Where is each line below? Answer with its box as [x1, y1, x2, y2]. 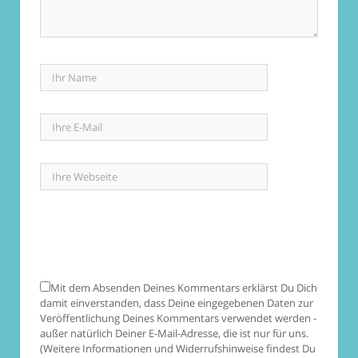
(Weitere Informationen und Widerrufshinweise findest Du [40, 341, 316, 356]
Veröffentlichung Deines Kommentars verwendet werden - [40, 311, 316, 326]
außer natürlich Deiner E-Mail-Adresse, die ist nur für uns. [40, 326, 308, 341]
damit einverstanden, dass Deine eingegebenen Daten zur [40, 296, 313, 311]
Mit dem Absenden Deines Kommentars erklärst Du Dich [50, 280, 317, 296]
